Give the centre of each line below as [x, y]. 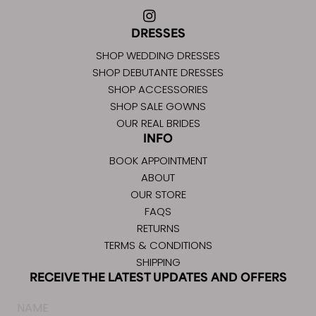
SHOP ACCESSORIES [158, 90]
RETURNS [158, 229]
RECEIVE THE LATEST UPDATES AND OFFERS [158, 277]
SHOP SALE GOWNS [158, 107]
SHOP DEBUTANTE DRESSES [158, 73]
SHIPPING [158, 262]
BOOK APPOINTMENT [158, 161]
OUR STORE [158, 195]
